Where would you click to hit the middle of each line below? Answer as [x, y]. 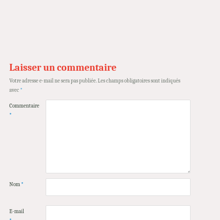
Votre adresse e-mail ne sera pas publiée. [53, 81]
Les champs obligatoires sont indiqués [139, 81]
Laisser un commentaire [63, 68]
